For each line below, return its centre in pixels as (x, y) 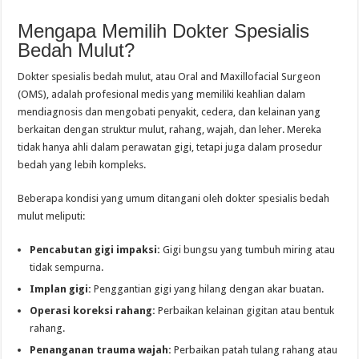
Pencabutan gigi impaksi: (95, 250)
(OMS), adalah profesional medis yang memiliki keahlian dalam (162, 95)
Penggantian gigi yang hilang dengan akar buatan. (208, 289)
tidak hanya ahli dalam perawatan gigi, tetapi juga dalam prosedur (170, 147)
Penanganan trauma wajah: (101, 350)
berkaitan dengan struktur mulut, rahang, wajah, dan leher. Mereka (170, 130)
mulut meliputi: (52, 216)
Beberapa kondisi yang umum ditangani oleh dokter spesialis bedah (174, 199)
